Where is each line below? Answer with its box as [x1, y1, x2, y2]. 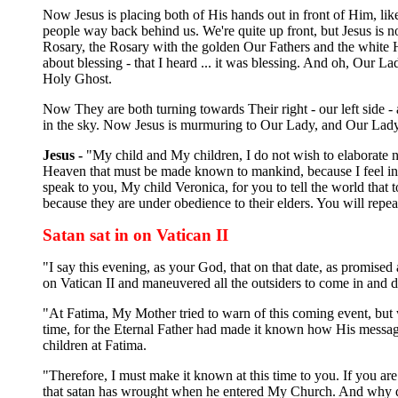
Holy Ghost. [43, 70, 112, 86]
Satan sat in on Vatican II [43, 225, 228, 244]
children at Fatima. [43, 337, 147, 353]
